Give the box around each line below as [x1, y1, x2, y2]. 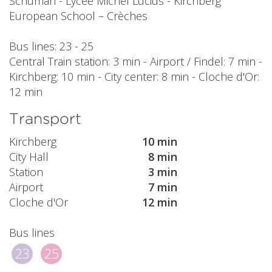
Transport [9, 109, 81, 127]
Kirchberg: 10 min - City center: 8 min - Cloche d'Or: [9, 69, 259, 84]
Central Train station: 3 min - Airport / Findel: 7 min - [9, 53, 262, 69]
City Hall [9, 149, 49, 165]
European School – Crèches [9, 8, 148, 23]
